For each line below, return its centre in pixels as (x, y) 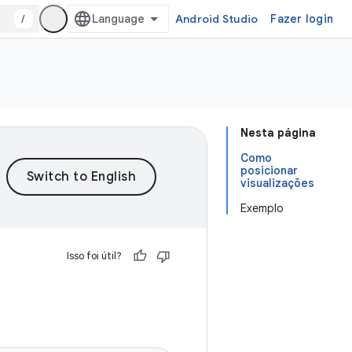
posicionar (269, 170)
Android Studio (216, 19)
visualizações (277, 183)
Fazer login (302, 19)
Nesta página (278, 133)
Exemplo (262, 208)
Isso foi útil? (94, 256)
